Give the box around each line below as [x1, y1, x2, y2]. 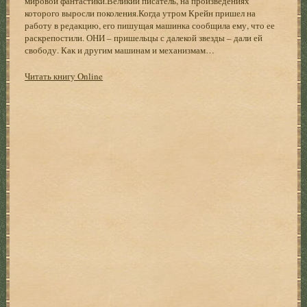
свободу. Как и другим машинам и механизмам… [25, 43, 215, 56]
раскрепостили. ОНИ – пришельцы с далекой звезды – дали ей [25, 31, 263, 44]
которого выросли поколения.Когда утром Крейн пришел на [25, 6, 256, 19]
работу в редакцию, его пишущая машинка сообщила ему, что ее [25, 19, 275, 32]
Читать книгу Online [25, 69, 103, 82]
